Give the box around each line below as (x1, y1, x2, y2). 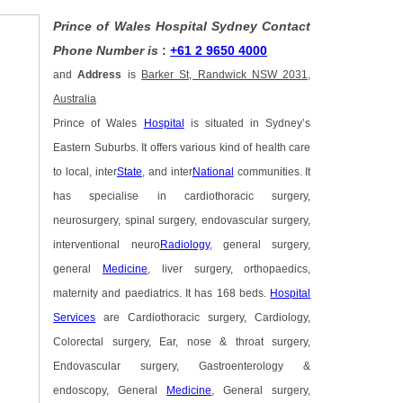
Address (77, 69, 122, 81)
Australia (53, 94, 97, 105)
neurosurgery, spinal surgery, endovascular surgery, (53, 215, 311, 227)
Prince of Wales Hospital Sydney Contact (53, 19, 311, 34)
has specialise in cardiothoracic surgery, (53, 191, 311, 202)
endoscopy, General (53, 385, 167, 397)
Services (53, 312, 96, 324)
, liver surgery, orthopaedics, (147, 264, 311, 275)
